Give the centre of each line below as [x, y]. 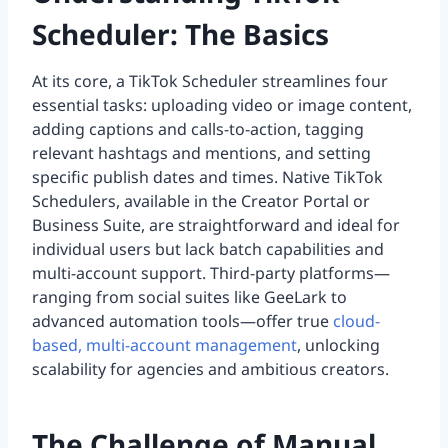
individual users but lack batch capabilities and [208, 249]
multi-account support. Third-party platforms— [211, 273]
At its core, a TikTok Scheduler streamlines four [210, 81]
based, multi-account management [164, 345]
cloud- [356, 321]
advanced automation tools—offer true [182, 321]
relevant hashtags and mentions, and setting [201, 153]
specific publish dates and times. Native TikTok [207, 177]
